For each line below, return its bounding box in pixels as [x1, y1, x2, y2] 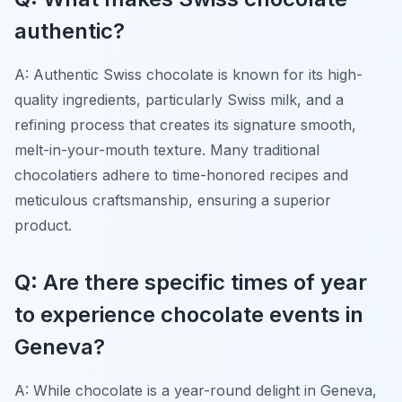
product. [14, 215, 72, 234]
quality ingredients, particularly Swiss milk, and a [14, 90, 344, 109]
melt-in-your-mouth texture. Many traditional [14, 140, 319, 159]
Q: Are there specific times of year [14, 268, 367, 295]
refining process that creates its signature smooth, [14, 115, 356, 134]
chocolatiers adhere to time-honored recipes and [14, 165, 348, 184]
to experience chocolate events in [14, 301, 363, 328]
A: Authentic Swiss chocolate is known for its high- [14, 65, 363, 83]
